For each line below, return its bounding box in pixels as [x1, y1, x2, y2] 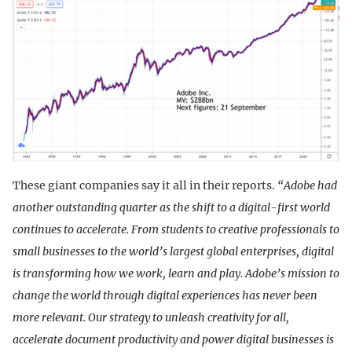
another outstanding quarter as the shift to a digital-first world [13, 200, 330, 215]
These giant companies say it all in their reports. [13, 178, 277, 193]
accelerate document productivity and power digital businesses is [13, 332, 334, 347]
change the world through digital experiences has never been [13, 288, 317, 303]
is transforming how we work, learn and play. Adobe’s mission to [13, 266, 339, 281]
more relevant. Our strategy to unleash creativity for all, [13, 310, 289, 325]
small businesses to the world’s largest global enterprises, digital [13, 244, 334, 259]
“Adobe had [277, 178, 337, 193]
